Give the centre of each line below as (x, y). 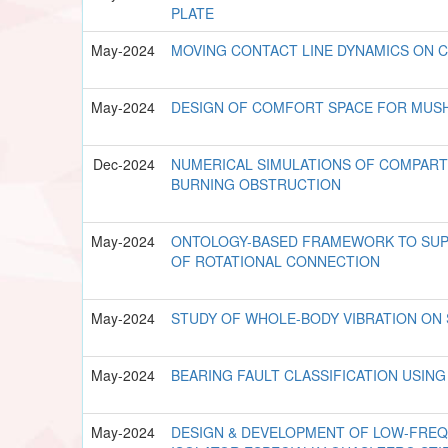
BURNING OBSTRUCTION (256, 183)
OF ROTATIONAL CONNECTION (276, 260)
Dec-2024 (124, 163)
